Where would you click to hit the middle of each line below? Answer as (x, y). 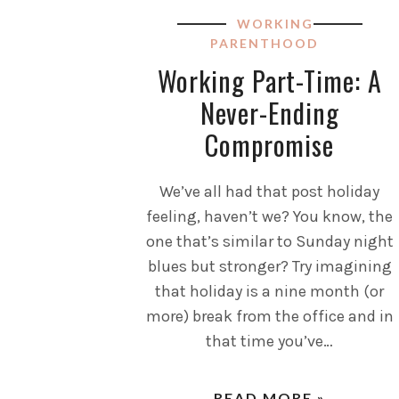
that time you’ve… (270, 341)
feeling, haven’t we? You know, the (270, 216)
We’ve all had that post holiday (270, 191)
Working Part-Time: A (269, 80)
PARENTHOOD (264, 43)
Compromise (270, 144)
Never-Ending (269, 112)
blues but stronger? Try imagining (269, 266)
